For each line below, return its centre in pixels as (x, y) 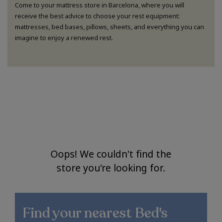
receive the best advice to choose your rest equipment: (97, 16)
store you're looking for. (111, 168)
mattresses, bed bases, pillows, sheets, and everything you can (110, 27)
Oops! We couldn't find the (111, 154)
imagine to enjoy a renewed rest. (64, 38)
